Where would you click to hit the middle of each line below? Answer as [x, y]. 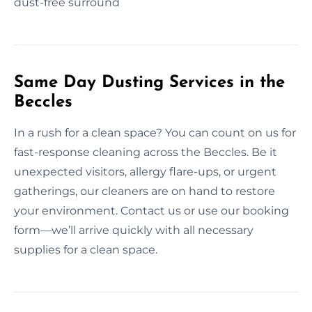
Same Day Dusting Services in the [149, 83]
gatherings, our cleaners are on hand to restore [145, 191]
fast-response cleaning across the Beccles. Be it [146, 152]
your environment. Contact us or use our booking [151, 210]
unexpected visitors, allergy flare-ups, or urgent [145, 171]
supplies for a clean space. [86, 249]
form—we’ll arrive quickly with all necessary [134, 230]
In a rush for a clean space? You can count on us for [155, 132]
